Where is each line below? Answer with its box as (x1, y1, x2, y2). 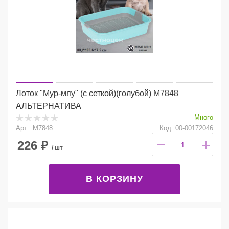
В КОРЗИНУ (86, 173, 143, 184)
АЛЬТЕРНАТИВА (16, 101, 81, 110)
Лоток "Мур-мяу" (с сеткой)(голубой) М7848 (16, 88, 178, 98)
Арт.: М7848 (16, 124, 53, 132)
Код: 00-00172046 (159, 124, 213, 132)
